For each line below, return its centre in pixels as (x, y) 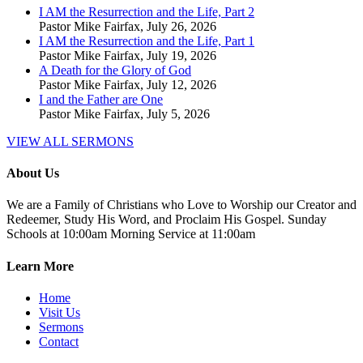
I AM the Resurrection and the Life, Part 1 (147, 41)
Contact (59, 341)
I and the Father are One (101, 99)
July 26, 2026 (181, 26)
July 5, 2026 (178, 113)
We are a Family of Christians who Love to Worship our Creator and (181, 205)
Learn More (40, 266)
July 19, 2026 (181, 55)
